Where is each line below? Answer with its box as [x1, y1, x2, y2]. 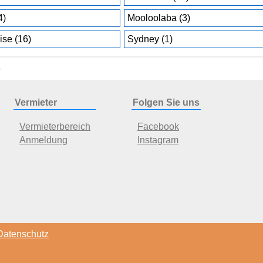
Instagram [137, 134, 178, 145]
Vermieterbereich [19, 121, 91, 131]
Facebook [137, 121, 179, 131]
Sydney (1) [127, 34, 173, 44]
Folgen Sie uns [133, 97, 200, 107]
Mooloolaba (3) [127, 13, 191, 23]
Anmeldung [19, 134, 68, 145]
